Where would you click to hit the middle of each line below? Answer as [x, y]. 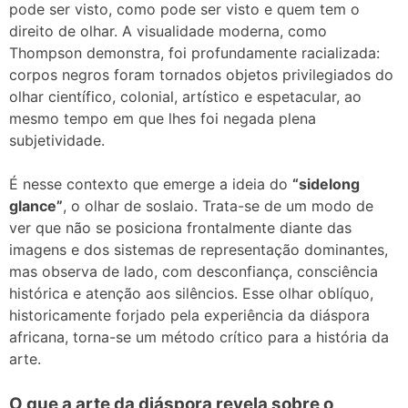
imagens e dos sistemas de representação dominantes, [199, 249]
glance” [36, 205]
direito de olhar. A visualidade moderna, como [168, 31]
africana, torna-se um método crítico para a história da [199, 337]
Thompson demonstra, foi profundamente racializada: [194, 52]
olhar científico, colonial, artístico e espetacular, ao [185, 96]
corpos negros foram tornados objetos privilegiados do [201, 74]
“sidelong [326, 184]
